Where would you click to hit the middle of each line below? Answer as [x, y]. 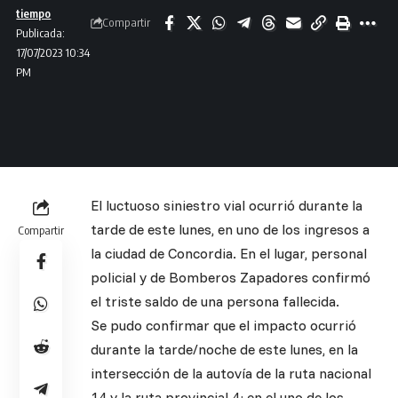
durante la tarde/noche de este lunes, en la [224, 350]
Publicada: [41, 32]
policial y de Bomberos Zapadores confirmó [231, 278]
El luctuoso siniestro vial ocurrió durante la [227, 206]
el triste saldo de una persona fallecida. [215, 302]
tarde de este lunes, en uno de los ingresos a [230, 230]
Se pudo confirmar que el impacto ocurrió [223, 326]
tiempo [34, 13]
